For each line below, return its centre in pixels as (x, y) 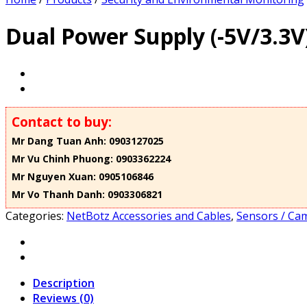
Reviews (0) (63, 298)
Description (64, 283)
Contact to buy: (62, 122)
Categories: (36, 216)
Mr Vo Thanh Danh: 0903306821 (87, 194)
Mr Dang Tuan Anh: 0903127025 (88, 140)
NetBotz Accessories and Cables (149, 216)
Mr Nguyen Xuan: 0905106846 (83, 176)
